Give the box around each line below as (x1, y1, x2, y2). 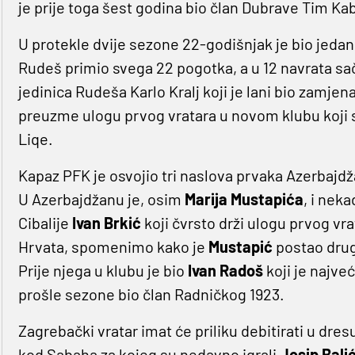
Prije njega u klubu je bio (17, 261, 188, 281)
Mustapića (230, 189, 303, 209)
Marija (184, 189, 227, 209)
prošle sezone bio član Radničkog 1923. (17, 284, 284, 304)
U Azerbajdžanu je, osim (17, 189, 185, 209)
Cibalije (17, 213, 72, 233)
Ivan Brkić (71, 213, 144, 233)
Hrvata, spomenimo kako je (17, 237, 208, 257)
